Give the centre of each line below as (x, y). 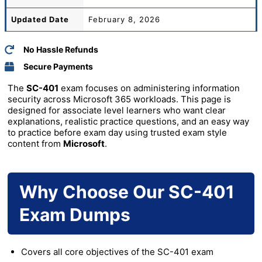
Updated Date (40, 19)
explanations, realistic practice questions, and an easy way (128, 122)
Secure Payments (58, 67)
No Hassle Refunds (61, 50)
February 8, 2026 (124, 19)
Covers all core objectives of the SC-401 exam (117, 252)
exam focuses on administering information (149, 88)
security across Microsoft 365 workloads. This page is (119, 99)
